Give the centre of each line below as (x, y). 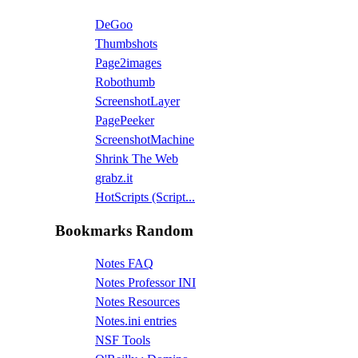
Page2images (128, 62)
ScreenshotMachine (145, 139)
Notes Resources (137, 302)
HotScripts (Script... (145, 197)
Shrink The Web (137, 158)
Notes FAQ (124, 264)
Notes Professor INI (145, 283)
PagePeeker (125, 120)
